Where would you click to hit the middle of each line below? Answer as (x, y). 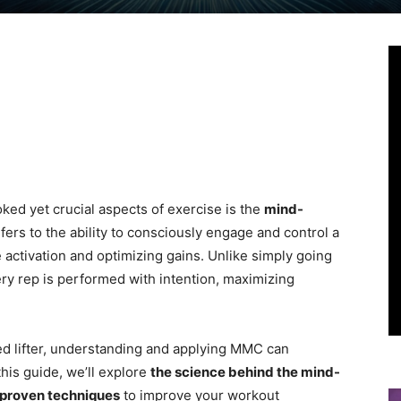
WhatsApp (290, 94)
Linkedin (83, 94)
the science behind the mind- (245, 372)
